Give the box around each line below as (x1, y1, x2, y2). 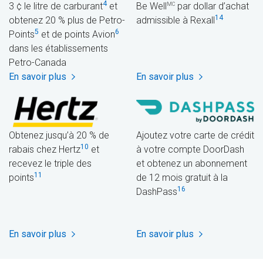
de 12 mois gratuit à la (136, 172, 228, 184)
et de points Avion (39, 29, 115, 41)
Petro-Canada (9, 57, 66, 69)
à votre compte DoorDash (136, 144, 244, 156)
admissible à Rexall (136, 15, 215, 26)
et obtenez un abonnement (136, 158, 247, 170)
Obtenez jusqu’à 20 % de (9, 130, 109, 141)
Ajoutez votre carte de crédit (136, 130, 254, 141)
